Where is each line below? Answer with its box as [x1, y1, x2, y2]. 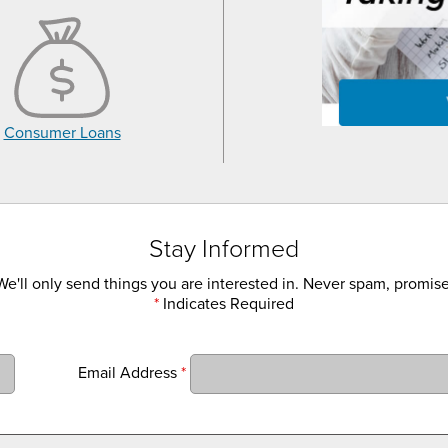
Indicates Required [159, 293, 294, 314]
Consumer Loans [3, 122, 121, 143]
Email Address [78, 363, 182, 383]
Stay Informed [149, 233, 299, 264]
